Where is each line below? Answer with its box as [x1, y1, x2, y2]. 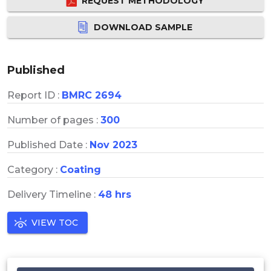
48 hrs [98, 188, 131, 200]
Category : [7, 163, 60, 175]
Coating [60, 163, 101, 175]
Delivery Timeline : [7, 188, 98, 200]
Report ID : [7, 89, 62, 101]
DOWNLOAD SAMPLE [93, 21, 192, 33]
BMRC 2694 [62, 89, 122, 101]
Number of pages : [7, 114, 100, 126]
